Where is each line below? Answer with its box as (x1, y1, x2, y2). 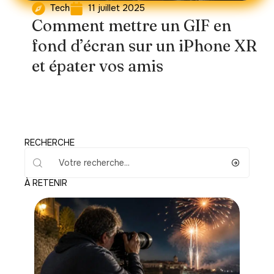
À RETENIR (24, 177, 67, 188)
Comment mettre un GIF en (32, 16, 231, 35)
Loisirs (49, 257, 73, 267)
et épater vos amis (32, 56, 163, 76)
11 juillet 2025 (88, 2, 145, 14)
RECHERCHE (24, 137, 75, 148)
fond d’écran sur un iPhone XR (32, 36, 257, 56)
